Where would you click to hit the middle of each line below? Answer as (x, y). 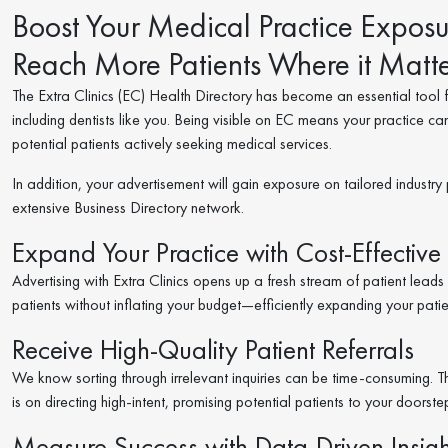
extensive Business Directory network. (128, 207)
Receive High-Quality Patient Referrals (213, 349)
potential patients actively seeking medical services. (172, 143)
